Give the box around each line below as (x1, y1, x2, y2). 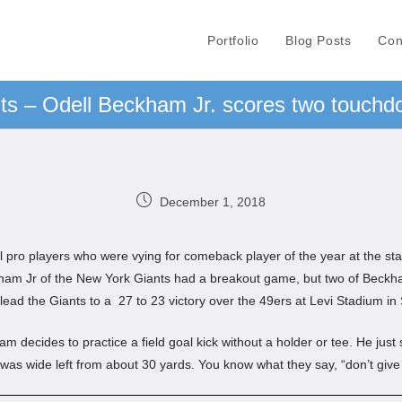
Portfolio (206, 33, 259, 48)
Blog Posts (285, 33, 352, 48)
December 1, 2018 (160, 195, 266, 209)
